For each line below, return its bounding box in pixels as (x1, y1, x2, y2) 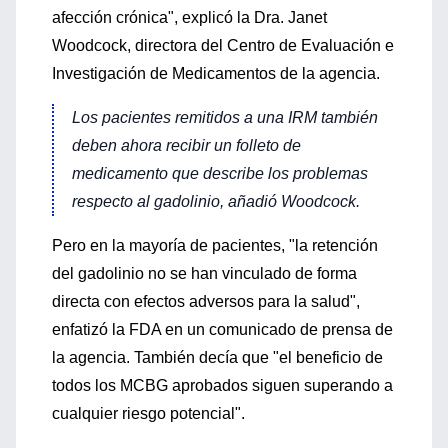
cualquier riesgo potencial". (52, 405, 245, 422)
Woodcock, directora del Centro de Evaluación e (52, 37, 394, 54)
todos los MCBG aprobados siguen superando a (52, 377, 393, 394)
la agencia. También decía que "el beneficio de (52, 349, 383, 366)
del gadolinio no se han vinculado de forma (52, 265, 357, 282)
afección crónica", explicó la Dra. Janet (52, 9, 327, 26)
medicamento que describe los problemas (72, 165, 368, 182)
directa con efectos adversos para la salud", (52, 293, 360, 310)
